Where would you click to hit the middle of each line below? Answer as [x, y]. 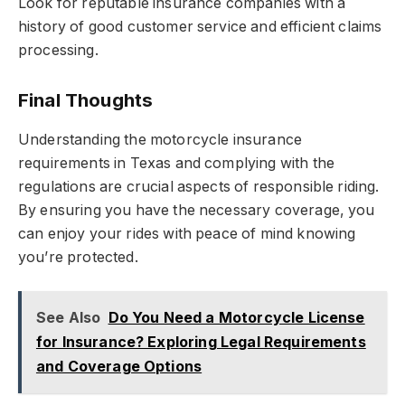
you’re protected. [78, 257]
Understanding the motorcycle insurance [160, 139]
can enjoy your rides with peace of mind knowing [187, 233]
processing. [58, 50]
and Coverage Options [119, 367]
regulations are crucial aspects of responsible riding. [199, 186]
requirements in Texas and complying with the [177, 163]
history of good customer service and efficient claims [200, 26]
